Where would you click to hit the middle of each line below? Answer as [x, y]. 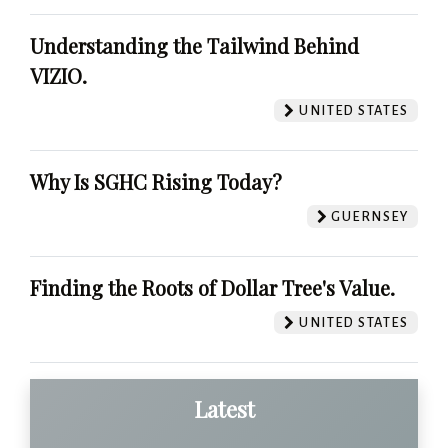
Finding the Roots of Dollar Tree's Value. [212, 287]
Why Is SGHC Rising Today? [156, 181]
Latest [224, 408]
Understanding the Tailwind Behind [194, 45]
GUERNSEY [368, 216]
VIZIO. [58, 75]
